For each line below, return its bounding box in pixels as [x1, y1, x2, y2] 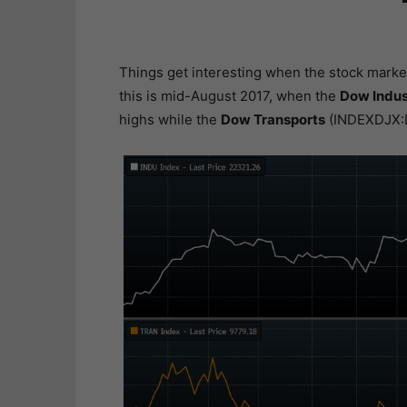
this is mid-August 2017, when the [118, 87, 340, 104]
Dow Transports [220, 111, 325, 128]
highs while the [118, 111, 221, 128]
